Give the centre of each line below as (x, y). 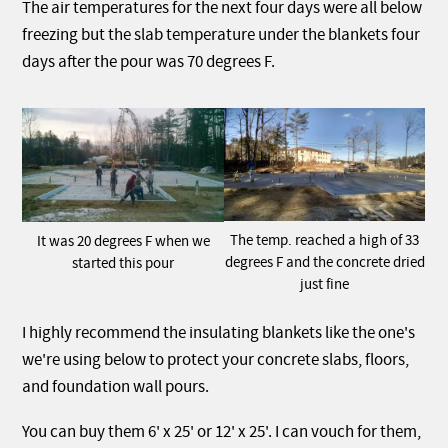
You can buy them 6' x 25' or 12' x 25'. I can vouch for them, (222, 432)
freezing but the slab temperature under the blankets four (221, 35)
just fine (325, 284)
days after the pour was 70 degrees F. (149, 62)
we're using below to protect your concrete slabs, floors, (216, 360)
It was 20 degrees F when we (123, 240)
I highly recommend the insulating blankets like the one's (219, 333)
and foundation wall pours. (116, 387)
